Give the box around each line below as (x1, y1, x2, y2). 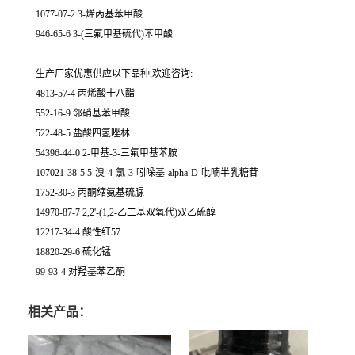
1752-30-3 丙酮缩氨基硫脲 (36, 187, 144, 198)
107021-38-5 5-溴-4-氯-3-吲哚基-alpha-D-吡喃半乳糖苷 (36, 167, 258, 178)
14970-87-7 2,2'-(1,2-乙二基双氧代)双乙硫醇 (36, 207, 216, 218)
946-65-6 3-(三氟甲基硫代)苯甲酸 (36, 29, 173, 40)
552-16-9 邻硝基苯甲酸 (36, 108, 130, 119)
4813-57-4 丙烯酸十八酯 (36, 88, 135, 99)
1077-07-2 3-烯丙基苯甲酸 (36, 9, 143, 20)
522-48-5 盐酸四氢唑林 (36, 128, 130, 139)
